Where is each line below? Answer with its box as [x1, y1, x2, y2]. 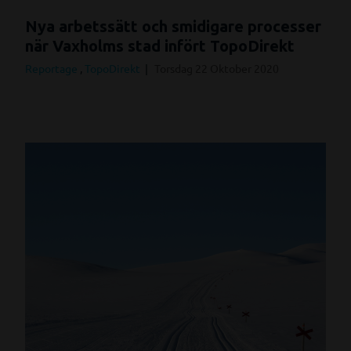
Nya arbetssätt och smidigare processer [25, 16, 321, 35]
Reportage [25, 60, 80, 75]
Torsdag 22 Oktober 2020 [154, 60, 279, 75]
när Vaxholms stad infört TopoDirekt [25, 36, 295, 55]
